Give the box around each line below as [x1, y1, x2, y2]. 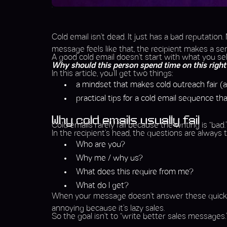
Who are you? [76, 141, 125, 149]
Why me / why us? [76, 155, 143, 163]
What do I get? [76, 182, 129, 190]
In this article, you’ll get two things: [52, 70, 173, 78]
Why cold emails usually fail [52, 114, 200, 128]
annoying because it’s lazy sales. [52, 205, 165, 213]
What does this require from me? [76, 168, 194, 176]
